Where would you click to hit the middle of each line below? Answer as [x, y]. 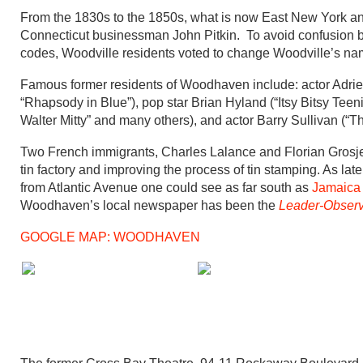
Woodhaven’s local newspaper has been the [149, 205]
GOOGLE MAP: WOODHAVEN [110, 237]
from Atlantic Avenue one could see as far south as [166, 188]
